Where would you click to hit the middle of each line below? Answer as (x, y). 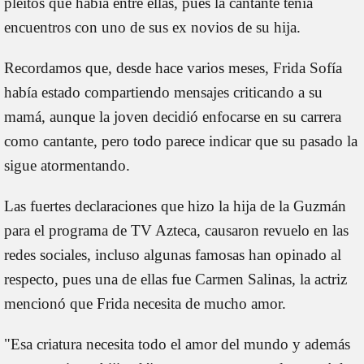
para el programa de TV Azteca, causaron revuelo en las (176, 230)
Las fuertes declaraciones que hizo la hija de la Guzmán (175, 206)
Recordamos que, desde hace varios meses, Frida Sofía (173, 67)
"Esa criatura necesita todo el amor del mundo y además (177, 344)
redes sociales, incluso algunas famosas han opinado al (173, 254)
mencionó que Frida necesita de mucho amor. (145, 303)
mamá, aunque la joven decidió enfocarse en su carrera (173, 116)
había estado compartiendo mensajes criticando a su (163, 92)
